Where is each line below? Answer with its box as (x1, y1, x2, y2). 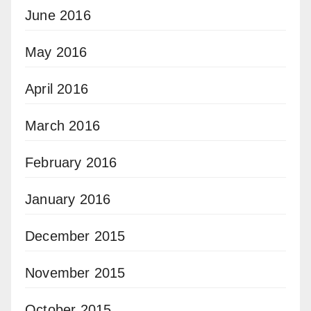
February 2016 (25, 155, 117, 171)
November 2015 (25, 265, 126, 281)
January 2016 (25, 192, 111, 208)
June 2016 (25, 8, 91, 24)
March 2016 (25, 118, 100, 134)
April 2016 (25, 81, 88, 97)
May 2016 (25, 44, 87, 60)
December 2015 (25, 228, 126, 244)
